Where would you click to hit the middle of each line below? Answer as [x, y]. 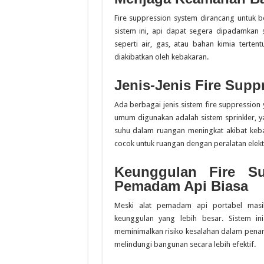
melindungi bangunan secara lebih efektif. [185, 244]
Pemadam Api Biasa [181, 186]
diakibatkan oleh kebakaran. [161, 57]
